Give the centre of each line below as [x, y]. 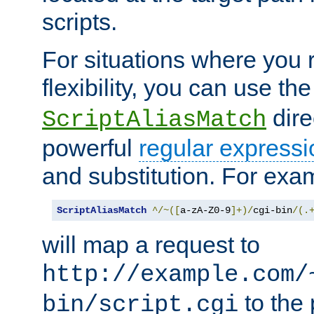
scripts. [80, 22]
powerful [90, 148]
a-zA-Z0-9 [205, 211]
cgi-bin [273, 211]
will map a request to [151, 245]
